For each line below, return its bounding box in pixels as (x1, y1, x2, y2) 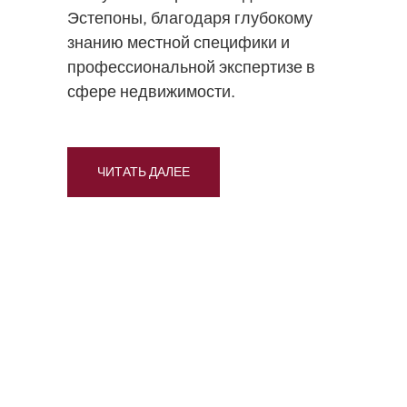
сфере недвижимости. (67, 81, 235, 102)
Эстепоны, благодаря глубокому (67, 7, 313, 28)
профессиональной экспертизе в (67, 56, 315, 77)
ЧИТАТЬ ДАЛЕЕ (97, 164, 190, 180)
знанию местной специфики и (67, 32, 290, 53)
